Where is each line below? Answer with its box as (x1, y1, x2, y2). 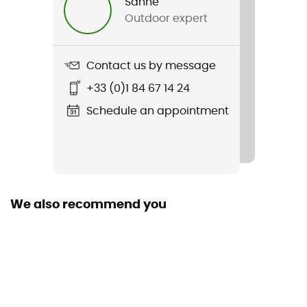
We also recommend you (10, 199, 167, 212)
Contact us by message (86, 60, 216, 71)
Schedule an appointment (86, 105, 229, 116)
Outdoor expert (124, 13, 208, 25)
